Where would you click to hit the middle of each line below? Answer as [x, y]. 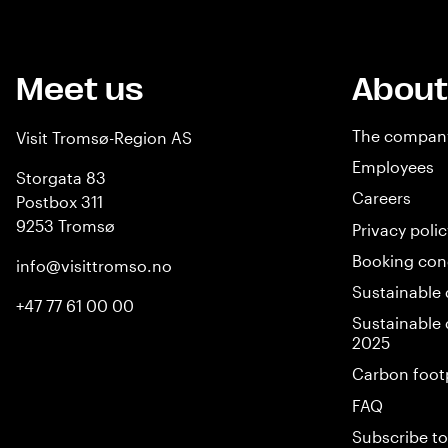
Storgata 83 [61, 177]
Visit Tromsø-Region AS [104, 137]
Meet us [79, 89]
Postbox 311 [59, 201]
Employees [393, 167]
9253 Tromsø [65, 225]
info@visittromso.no [94, 265]
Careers [381, 198]
